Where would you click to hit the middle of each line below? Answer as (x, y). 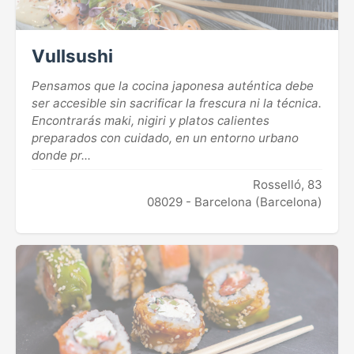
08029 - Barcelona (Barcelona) (235, 202)
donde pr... (61, 156)
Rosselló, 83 (288, 185)
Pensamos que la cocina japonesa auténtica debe (173, 86)
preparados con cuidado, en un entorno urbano (165, 138)
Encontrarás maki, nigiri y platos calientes (151, 121)
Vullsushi (72, 56)
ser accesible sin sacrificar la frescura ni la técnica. (177, 104)
